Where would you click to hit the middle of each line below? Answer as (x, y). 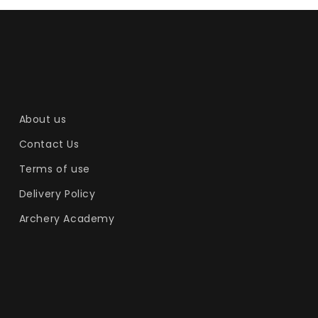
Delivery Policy (57, 194)
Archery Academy (67, 219)
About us (43, 120)
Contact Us (49, 144)
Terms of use (54, 169)
